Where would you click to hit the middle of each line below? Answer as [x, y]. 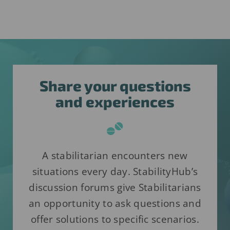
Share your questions [115, 86]
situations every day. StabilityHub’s [115, 172]
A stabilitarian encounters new [115, 156]
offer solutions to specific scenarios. [115, 219]
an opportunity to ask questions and [115, 204]
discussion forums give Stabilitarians [115, 188]
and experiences [115, 102]
